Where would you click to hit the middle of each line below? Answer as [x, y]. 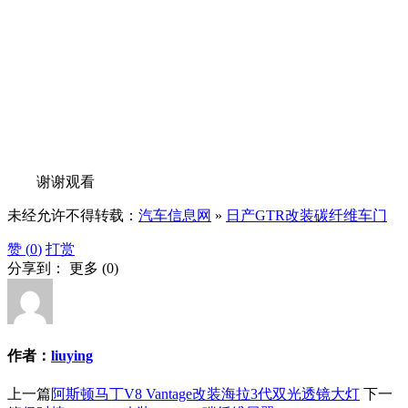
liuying [72, 356]
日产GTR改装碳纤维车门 [306, 215]
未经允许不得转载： [73, 215]
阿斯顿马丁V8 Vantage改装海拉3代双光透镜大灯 [205, 394]
